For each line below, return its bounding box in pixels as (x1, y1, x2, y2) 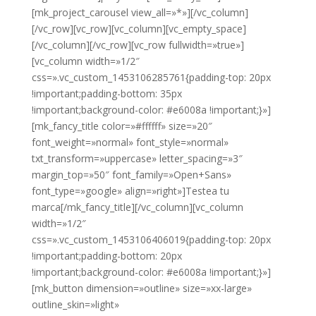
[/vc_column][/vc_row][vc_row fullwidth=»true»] (31, 38, 244, 52)
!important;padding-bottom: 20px (31, 249, 182, 263)
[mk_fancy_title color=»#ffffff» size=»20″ (31, 119, 212, 133)
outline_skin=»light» (31, 298, 119, 312)
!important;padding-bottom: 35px (31, 87, 182, 101)
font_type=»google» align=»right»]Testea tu (31, 184, 229, 198)
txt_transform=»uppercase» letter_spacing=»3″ (31, 152, 243, 166)
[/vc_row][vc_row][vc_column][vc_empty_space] (31, 22, 246, 36)
